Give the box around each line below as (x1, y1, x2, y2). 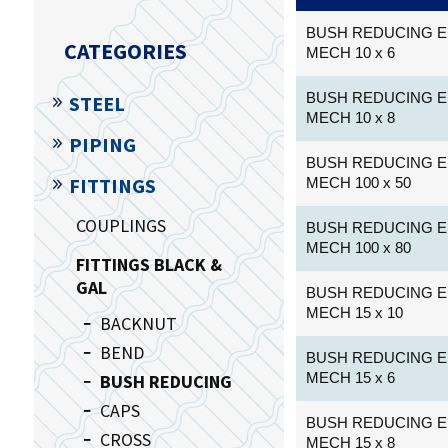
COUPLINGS (75, 213, 166, 237)
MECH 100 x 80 (306, 238, 412, 256)
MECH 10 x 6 (306, 43, 396, 61)
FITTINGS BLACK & (75, 252, 222, 276)
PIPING (68, 131, 136, 157)
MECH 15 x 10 (306, 303, 404, 321)
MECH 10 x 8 (306, 108, 396, 126)
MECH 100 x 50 (306, 173, 412, 191)
